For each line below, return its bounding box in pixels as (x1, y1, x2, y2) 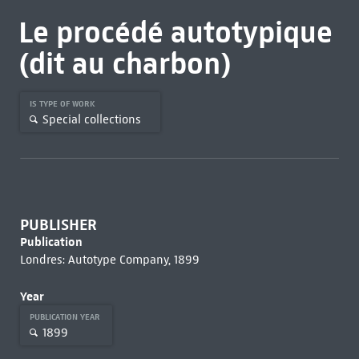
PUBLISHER (19, 216, 97, 234)
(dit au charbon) (18, 45, 232, 82)
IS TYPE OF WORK (29, 99, 98, 109)
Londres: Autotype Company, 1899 (19, 252, 200, 267)
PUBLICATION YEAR (29, 312, 103, 322)
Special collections (42, 111, 141, 127)
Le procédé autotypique (18, 14, 333, 50)
